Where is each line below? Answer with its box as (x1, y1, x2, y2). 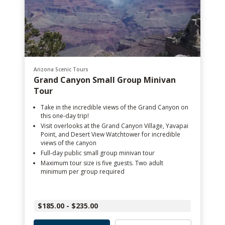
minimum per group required (41, 167, 125, 176)
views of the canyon (41, 139, 96, 147)
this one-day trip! (41, 111, 89, 120)
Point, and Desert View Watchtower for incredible (41, 130, 180, 139)
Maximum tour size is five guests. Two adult (41, 159, 163, 167)
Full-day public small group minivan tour (41, 149, 155, 157)
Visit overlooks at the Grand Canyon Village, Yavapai (41, 122, 188, 130)
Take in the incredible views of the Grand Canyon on (41, 103, 188, 111)
